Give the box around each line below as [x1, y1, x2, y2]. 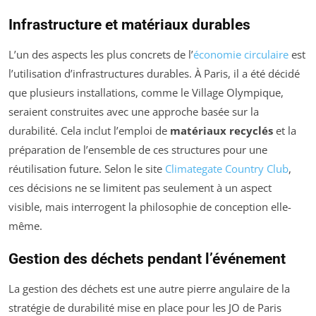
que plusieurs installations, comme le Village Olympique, [8, 85, 284, 99]
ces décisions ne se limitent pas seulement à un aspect [8, 180, 272, 195]
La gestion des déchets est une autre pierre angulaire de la [8, 281, 290, 296]
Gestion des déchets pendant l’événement [8, 250, 286, 267]
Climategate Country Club [165, 161, 288, 176]
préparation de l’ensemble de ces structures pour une [8, 142, 267, 157]
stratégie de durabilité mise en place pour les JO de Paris [8, 300, 281, 315]
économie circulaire [193, 47, 288, 61]
